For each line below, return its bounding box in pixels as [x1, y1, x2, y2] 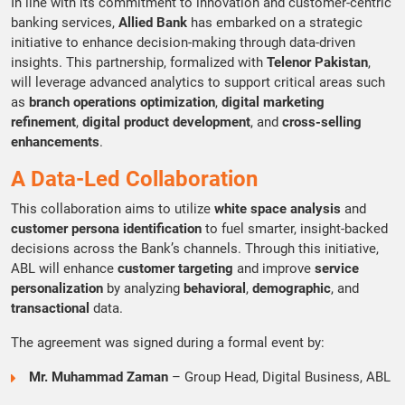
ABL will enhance [11, 260, 118, 277]
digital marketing [221, 94, 325, 110]
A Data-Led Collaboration [11, 166, 258, 192]
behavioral [184, 280, 246, 297]
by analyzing [103, 280, 184, 297]
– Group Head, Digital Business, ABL [168, 369, 391, 385]
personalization [11, 280, 103, 297]
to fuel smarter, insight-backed [202, 221, 388, 237]
